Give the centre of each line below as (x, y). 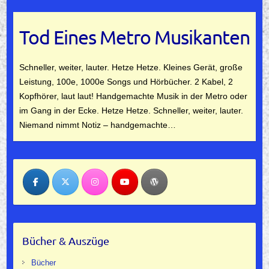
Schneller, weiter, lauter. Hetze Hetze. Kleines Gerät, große (131, 67)
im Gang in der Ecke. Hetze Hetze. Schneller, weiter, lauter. (131, 110)
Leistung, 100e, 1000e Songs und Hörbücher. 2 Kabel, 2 (126, 81)
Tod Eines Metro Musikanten (134, 37)
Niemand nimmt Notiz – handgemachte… (97, 125)
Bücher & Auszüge (65, 241)
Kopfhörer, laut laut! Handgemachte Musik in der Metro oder (133, 96)
